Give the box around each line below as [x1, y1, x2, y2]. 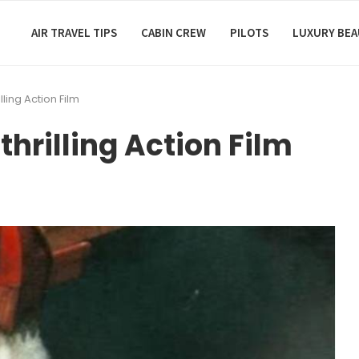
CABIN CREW [141, 25, 206, 40]
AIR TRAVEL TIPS [31, 25, 117, 40]
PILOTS [230, 25, 268, 40]
